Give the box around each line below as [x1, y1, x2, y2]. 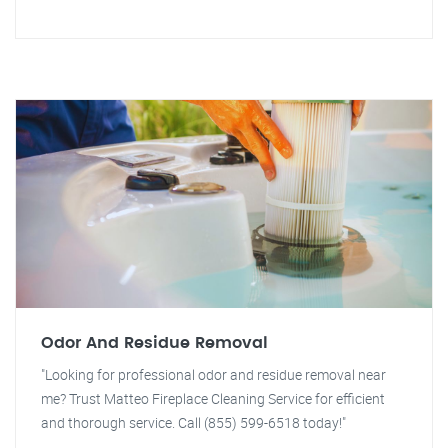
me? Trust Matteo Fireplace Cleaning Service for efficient [41, 389, 385, 408]
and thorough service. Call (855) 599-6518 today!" [41, 413, 346, 432]
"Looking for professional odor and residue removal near [41, 365, 386, 384]
